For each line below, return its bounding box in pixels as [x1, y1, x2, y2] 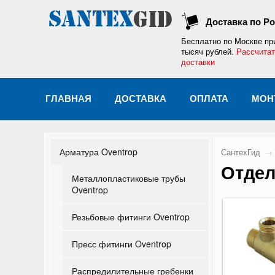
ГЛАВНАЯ [45, 91, 91, 105]
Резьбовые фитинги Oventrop [72, 211, 190, 223]
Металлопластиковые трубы [72, 172, 185, 184]
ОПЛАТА [190, 91, 228, 105]
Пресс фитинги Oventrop [72, 238, 171, 250]
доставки [181, 56, 215, 68]
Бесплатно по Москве [181, 36, 265, 47]
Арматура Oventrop [60, 145, 137, 158]
